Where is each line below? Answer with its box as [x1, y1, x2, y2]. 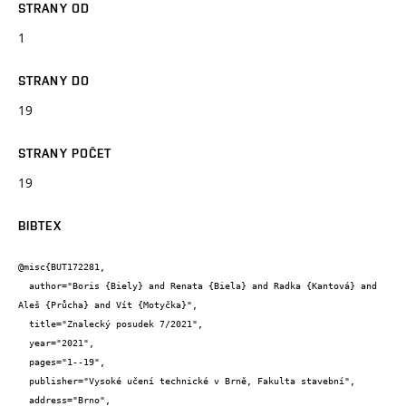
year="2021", [18, 338, 29, 349]
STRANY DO [18, 72, 91, 88]
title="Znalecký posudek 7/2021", [18, 319, 29, 330]
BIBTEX [18, 217, 62, 233]
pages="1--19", [18, 357, 29, 368]
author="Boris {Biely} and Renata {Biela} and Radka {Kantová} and [18, 281, 29, 292]
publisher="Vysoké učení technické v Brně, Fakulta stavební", [18, 376, 29, 387]
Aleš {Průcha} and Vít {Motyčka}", [18, 300, 198, 311]
